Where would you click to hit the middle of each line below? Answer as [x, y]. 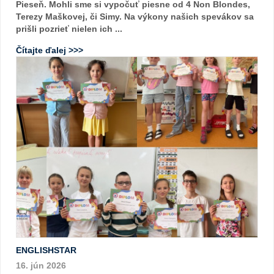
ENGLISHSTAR [46, 250]
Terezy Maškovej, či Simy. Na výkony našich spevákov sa [135, 16]
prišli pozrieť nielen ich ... [69, 28]
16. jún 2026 [41, 265]
